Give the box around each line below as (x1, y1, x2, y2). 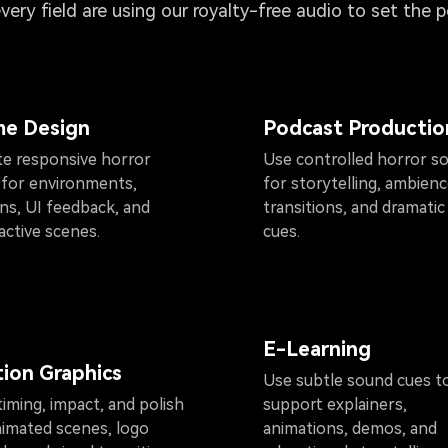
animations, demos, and (263, 418, 437, 438)
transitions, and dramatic (263, 198, 445, 218)
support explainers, (263, 394, 407, 414)
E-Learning (263, 336, 371, 361)
